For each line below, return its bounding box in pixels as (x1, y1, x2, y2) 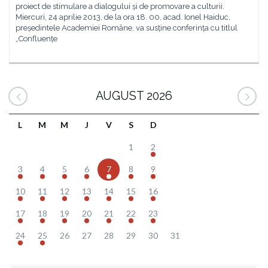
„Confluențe (16, 34, 57, 43)
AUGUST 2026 (96, 89, 172, 103)
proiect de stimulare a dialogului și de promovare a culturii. (16, 2, 224, 11)
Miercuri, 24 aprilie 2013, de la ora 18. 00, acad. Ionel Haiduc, (16, 13, 230, 22)
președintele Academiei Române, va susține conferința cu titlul (16, 23, 237, 32)
